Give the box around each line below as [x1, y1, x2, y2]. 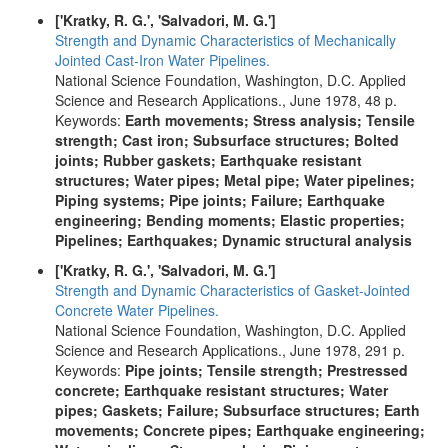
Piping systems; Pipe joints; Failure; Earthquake [55, 190, 385, 210]
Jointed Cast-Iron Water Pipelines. [55, 50, 270, 70]
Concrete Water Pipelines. [55, 300, 219, 320]
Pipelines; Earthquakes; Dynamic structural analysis [55, 230, 412, 250]
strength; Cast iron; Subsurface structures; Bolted [55, 130, 399, 150]
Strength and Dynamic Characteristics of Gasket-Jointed [55, 280, 410, 300]
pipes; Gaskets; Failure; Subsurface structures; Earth [55, 400, 420, 420]
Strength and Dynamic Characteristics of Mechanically [55, 30, 396, 50]
